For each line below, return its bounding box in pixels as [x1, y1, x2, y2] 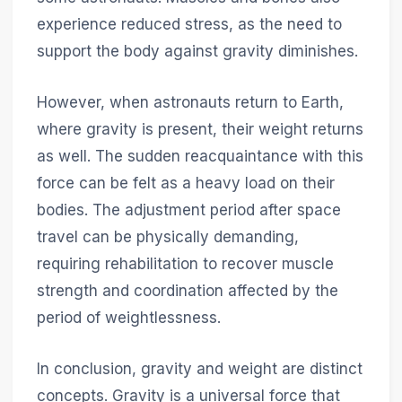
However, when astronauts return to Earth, [36, 93, 344, 112]
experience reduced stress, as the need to [36, 14, 342, 33]
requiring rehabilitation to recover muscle [36, 255, 334, 274]
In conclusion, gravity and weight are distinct [36, 360, 363, 379]
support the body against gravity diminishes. [36, 41, 358, 60]
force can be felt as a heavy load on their [36, 174, 335, 193]
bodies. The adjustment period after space [36, 201, 341, 220]
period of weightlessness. [36, 309, 221, 328]
